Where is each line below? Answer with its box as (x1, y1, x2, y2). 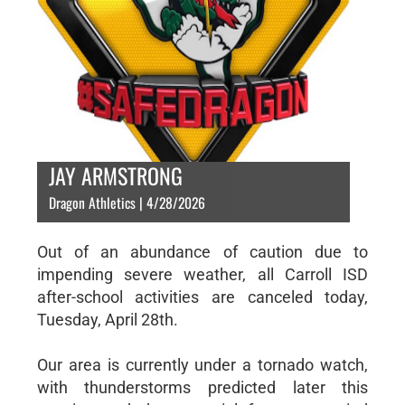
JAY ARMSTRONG (48, 159, 183, 192)
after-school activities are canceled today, (36, 287, 369, 306)
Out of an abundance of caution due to (36, 242, 369, 261)
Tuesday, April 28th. (36, 310, 178, 329)
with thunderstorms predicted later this (36, 378, 369, 397)
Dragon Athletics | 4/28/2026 (48, 192, 205, 213)
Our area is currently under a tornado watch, (36, 355, 369, 374)
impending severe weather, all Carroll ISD (36, 265, 369, 284)
